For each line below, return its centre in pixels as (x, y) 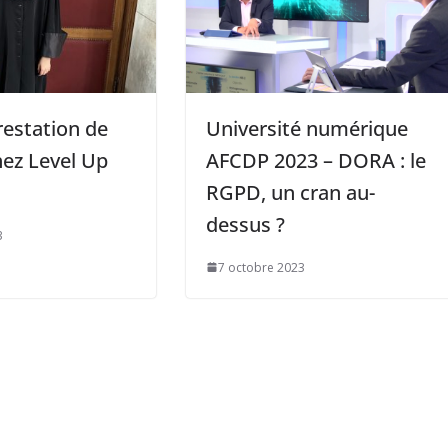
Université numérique (307, 128)
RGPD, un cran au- (291, 192)
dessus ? (246, 224)
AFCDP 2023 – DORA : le (316, 160)
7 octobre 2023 (262, 267)
